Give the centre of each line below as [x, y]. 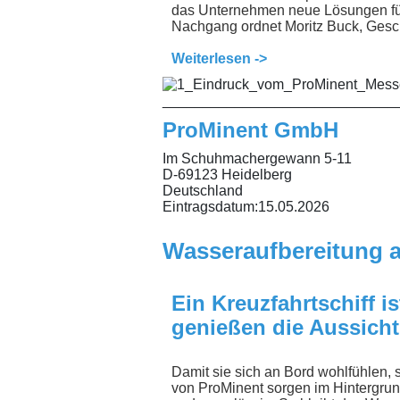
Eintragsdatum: [210, 207]
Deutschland [203, 191]
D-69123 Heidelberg [227, 175]
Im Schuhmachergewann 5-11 [257, 159]
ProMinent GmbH [250, 130]
